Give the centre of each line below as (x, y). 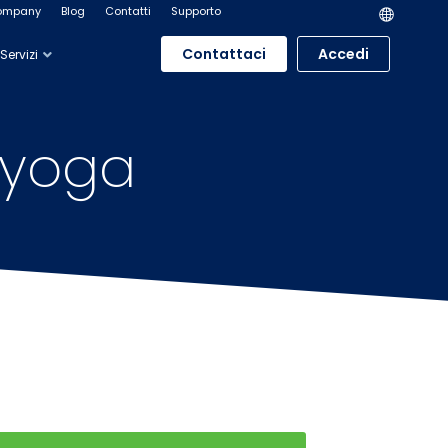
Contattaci (223, 54)
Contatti (128, 11)
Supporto (196, 11)
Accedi (343, 54)
